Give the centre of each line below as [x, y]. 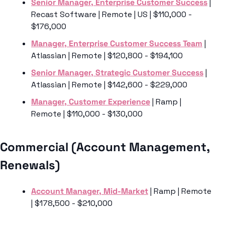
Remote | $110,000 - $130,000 [87, 114]
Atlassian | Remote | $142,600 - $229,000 [109, 85]
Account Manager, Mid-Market [90, 191]
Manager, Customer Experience [91, 102]
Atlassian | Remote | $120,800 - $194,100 [107, 56]
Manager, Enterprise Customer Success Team [117, 44]
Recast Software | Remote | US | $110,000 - [111, 15]
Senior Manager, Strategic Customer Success [117, 73]
